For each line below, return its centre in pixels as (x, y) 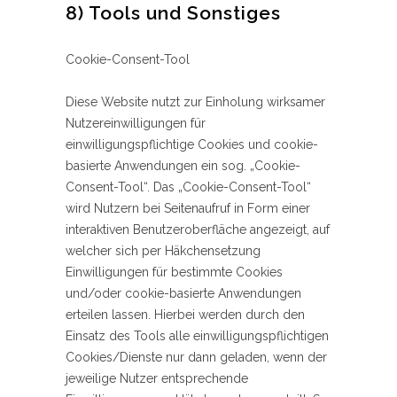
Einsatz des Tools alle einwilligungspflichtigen (197, 336)
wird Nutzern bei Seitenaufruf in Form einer (188, 209)
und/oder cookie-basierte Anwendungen (183, 294)
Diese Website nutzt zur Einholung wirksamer (195, 102)
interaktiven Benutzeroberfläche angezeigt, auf (198, 230)
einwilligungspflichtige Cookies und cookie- (192, 145)
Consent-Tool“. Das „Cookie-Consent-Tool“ (188, 187)
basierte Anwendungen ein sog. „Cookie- (183, 166)
